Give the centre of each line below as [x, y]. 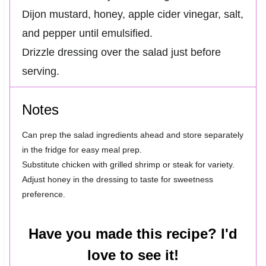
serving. [40, 71]
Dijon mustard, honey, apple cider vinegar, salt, [132, 14]
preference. [43, 194]
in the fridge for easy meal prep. [82, 149]
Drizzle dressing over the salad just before [121, 52]
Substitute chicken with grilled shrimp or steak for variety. [128, 164]
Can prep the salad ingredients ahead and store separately [132, 134]
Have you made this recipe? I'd [133, 233]
